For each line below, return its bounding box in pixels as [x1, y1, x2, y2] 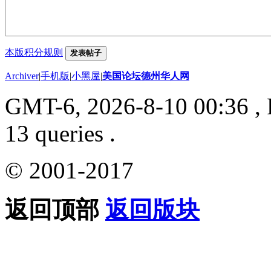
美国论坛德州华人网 [102, 70, 189, 81]
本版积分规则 [5, 47, 63, 57]
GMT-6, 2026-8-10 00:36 [5, 93, 249, 119]
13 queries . [5, 120, 116, 146]
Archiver [5, 70, 39, 81]
